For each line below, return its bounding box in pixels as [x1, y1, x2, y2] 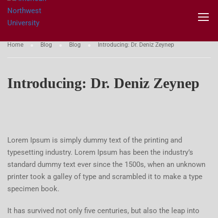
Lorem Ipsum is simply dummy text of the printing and [7, 136, 182, 145]
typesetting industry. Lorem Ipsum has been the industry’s [7, 148, 193, 157]
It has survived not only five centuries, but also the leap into [7, 206, 200, 215]
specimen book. [7, 184, 59, 193]
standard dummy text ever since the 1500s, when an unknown [7, 160, 205, 169]
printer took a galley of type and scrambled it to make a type [7, 172, 202, 181]
